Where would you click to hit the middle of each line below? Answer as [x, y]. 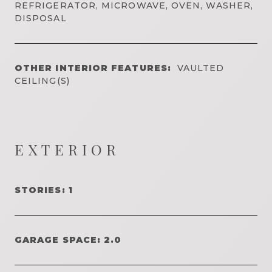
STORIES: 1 [44, 190]
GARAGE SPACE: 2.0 [68, 240]
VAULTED [201, 68]
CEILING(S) [42, 80]
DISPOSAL [41, 18]
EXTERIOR [68, 149]
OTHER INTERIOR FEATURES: [93, 68]
